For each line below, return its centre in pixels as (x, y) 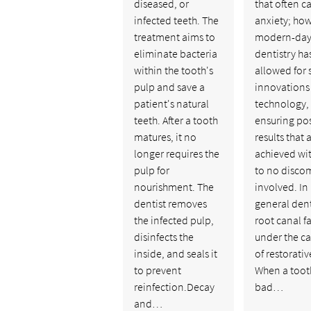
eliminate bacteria (175, 53)
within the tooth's (173, 70)
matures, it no (165, 136)
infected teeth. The (176, 20)
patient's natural (171, 103)
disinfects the (163, 236)
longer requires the (176, 153)
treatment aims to (174, 36)
